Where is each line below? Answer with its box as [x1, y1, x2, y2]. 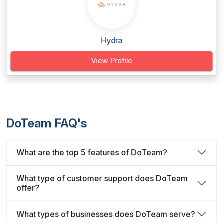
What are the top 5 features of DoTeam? [16, 147, 167, 157]
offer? [16, 183, 39, 193]
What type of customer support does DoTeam [16, 173, 188, 183]
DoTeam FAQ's [6, 116, 87, 130]
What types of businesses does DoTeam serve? [16, 209, 195, 219]
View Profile [91, 56, 132, 65]
